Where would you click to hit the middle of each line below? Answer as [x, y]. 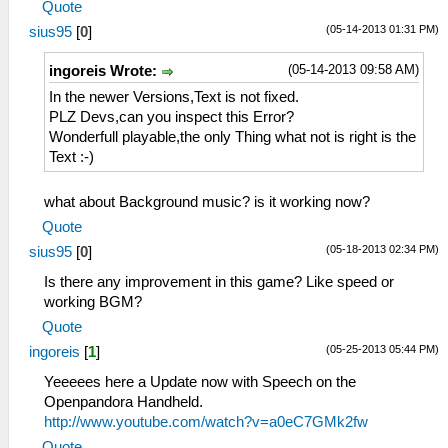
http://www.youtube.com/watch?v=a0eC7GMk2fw [206, 421]
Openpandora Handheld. [123, 401]
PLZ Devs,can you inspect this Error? [171, 116]
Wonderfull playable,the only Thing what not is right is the [232, 136]
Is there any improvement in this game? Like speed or [219, 281]
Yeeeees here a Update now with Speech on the [200, 381]
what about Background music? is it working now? [207, 201]
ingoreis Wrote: [105, 70]
